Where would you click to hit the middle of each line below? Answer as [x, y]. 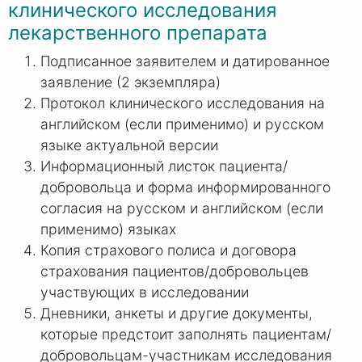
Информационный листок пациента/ [164, 166]
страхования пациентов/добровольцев [175, 271]
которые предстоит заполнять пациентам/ [186, 335]
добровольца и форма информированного [185, 187]
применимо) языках [108, 229]
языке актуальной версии [129, 145]
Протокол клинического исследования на [183, 103]
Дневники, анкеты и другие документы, [177, 314]
